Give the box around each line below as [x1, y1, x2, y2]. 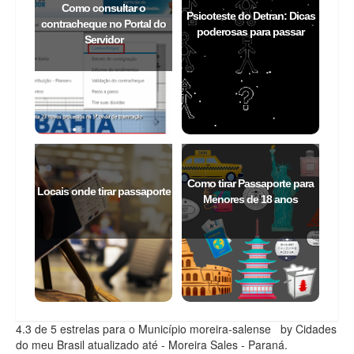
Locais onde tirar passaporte [36, 185, 171, 198]
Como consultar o [62, 2, 145, 14]
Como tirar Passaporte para [187, 177, 314, 190]
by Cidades [274, 321, 337, 337]
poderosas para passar [197, 25, 304, 38]
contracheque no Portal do [41, 17, 166, 30]
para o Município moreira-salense [103, 321, 271, 337]
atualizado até [85, 337, 161, 352]
